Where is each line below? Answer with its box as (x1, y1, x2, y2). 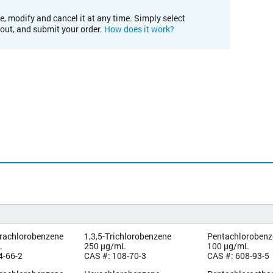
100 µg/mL (207, 239, 250, 252)
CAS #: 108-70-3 (83, 249, 146, 261)
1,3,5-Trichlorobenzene (83, 230, 171, 242)
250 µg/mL (83, 239, 126, 252)
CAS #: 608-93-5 (207, 249, 270, 261)
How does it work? (104, 23, 174, 35)
